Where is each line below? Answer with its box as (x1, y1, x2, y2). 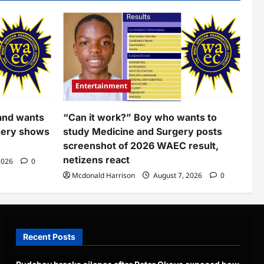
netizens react (63, 153, 130, 166)
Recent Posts (22, 231, 75, 242)
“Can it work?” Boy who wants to (63, 111, 217, 123)
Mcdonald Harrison (72, 170, 135, 180)
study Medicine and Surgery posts (63, 125, 222, 137)
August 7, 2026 (151, 170, 204, 180)
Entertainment (75, 80, 127, 91)
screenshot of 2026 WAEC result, (63, 139, 219, 151)
